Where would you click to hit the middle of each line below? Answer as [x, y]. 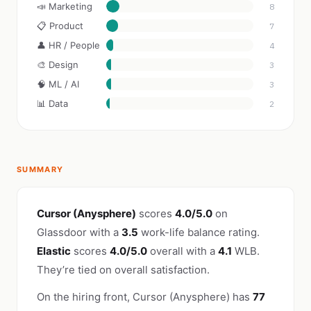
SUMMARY [40, 169]
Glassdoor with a [79, 232]
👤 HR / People [68, 45]
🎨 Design [58, 65]
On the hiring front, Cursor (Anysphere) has [145, 297]
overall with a [183, 251]
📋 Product [60, 26]
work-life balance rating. [199, 232]
